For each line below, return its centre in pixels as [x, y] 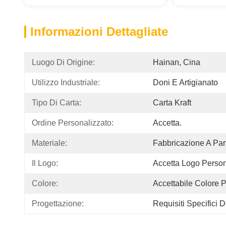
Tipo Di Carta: [56, 103]
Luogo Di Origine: [63, 62]
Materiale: [49, 143]
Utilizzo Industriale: [66, 82]
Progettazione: [58, 204]
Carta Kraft [172, 103]
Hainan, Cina [177, 62]
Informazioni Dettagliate [99, 32]
